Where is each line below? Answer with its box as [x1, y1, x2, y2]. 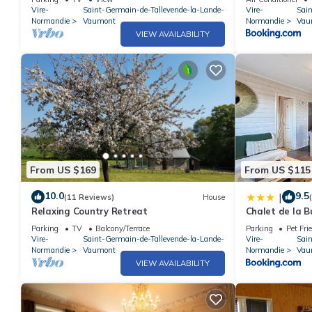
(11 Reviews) [64, 192, 114, 202]
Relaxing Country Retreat [31, 205, 148, 217]
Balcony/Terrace [95, 224, 150, 234]
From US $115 [244, 163, 311, 176]
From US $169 [30, 163, 96, 176]
